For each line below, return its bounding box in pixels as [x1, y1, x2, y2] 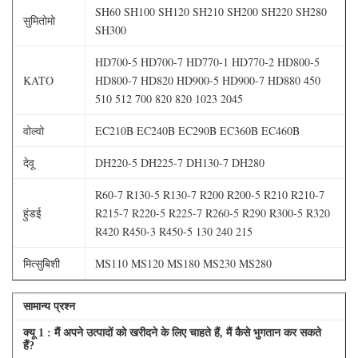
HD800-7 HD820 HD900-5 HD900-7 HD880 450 [95, 73, 320, 88]
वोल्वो [23, 123, 44, 138]
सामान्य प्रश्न [23, 300, 75, 312]
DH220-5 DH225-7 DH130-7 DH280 [95, 155, 265, 170]
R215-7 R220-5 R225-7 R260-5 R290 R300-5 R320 [95, 205, 330, 221]
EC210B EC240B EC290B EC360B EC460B [95, 123, 300, 138]
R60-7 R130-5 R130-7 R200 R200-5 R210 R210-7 [95, 187, 324, 202]
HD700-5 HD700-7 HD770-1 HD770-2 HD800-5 [95, 54, 320, 70]
